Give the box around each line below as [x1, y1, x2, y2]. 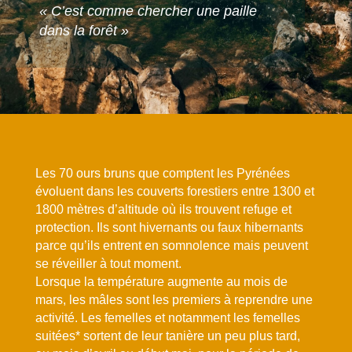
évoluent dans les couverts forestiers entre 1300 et [35, 185, 314, 198]
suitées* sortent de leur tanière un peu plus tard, [35, 329, 300, 343]
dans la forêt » [39, 23, 129, 38]
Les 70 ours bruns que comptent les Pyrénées [35, 167, 290, 180]
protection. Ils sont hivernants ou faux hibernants [35, 221, 303, 234]
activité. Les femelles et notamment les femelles [35, 311, 300, 324]
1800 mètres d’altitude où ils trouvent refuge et [35, 203, 291, 216]
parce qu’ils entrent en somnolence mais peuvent [35, 239, 308, 252]
